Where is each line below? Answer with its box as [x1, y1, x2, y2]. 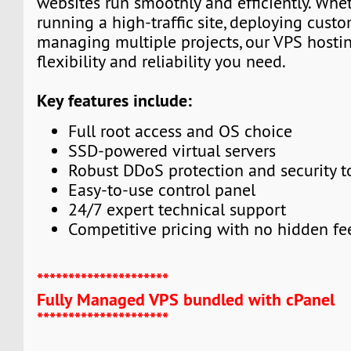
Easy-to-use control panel [68, 179, 256, 201]
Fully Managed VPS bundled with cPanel [37, 288, 335, 310]
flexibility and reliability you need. [37, 50, 287, 72]
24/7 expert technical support [68, 199, 287, 221]
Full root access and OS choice [68, 121, 293, 143]
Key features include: [37, 89, 193, 111]
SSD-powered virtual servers [68, 140, 277, 162]
